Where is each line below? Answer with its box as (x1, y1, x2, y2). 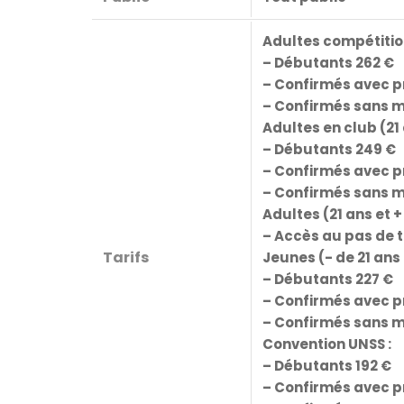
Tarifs (103, 247, 149, 269)
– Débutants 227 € (262, 270, 393, 289)
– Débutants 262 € (262, 53, 394, 73)
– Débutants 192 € (262, 356, 391, 376)
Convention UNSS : (262, 335, 391, 354)
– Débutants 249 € (262, 140, 396, 160)
